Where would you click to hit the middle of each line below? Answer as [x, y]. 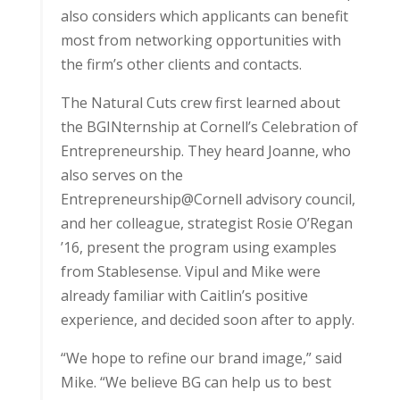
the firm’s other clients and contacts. [181, 64]
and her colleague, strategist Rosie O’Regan [206, 223]
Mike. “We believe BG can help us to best [196, 382]
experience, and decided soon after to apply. [207, 320]
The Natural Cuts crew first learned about [200, 103]
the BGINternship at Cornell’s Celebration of [209, 127]
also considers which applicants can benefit [204, 16]
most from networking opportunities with [200, 40]
